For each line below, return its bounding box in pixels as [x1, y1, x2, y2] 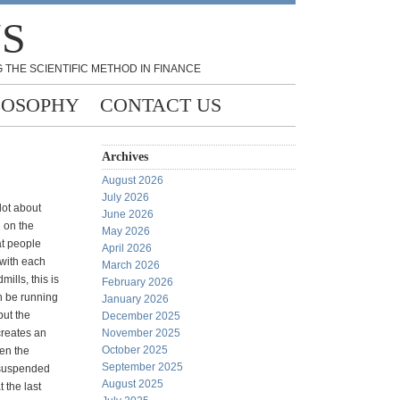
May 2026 [102, 225, 150, 237]
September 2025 [102, 361, 183, 373]
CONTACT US [100, 94, 221, 116]
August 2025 [102, 378, 163, 390]
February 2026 [102, 276, 173, 288]
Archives [102, 150, 148, 163]
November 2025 [102, 327, 180, 339]
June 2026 [102, 208, 154, 221]
